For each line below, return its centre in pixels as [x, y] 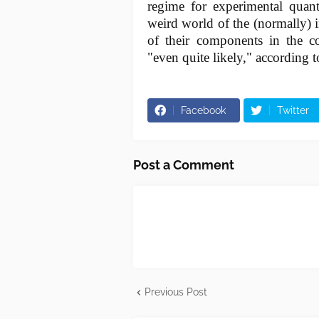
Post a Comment [184, 165]
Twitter [293, 111]
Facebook [203, 111]
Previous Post [176, 292]
